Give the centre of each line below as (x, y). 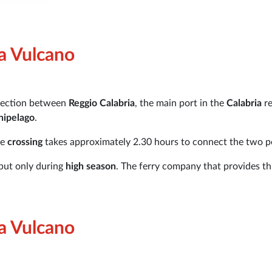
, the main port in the (181, 103)
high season (91, 166)
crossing (26, 142)
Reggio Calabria (102, 103)
